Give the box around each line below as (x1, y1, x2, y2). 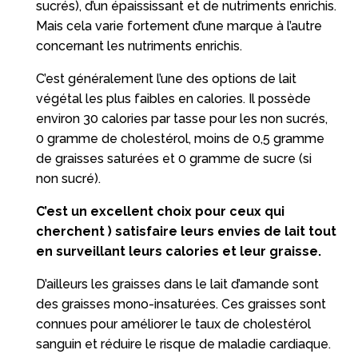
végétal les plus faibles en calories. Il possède (35, 90, 311, 106)
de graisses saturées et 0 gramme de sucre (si (35, 150, 312, 166)
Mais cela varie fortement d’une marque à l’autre (35, 18, 322, 34)
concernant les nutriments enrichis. (35, 38, 242, 54)
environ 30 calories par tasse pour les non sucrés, (35, 110, 328, 126)
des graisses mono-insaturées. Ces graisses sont (35, 296, 326, 312)
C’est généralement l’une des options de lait (35, 70, 296, 86)
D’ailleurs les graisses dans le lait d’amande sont (35, 276, 319, 292)
